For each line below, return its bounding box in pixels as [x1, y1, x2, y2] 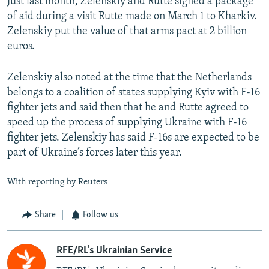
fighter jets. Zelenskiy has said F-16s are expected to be [7, 132, 259, 144]
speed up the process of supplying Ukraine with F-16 [7, 117, 247, 129]
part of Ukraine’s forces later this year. [7, 147, 182, 159]
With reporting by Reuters [7, 178, 107, 187]
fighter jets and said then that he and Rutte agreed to [7, 102, 249, 114]
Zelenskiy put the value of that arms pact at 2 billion [7, 26, 247, 38]
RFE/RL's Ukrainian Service [56, 244, 172, 256]
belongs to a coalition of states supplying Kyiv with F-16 [7, 87, 260, 99]
